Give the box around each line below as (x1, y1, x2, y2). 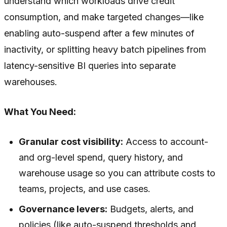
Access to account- (123, 136, 209, 147)
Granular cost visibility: (19, 136, 124, 147)
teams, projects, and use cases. (19, 183, 151, 194)
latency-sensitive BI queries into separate (4, 60, 176, 71)
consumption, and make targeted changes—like (4, 11, 204, 22)
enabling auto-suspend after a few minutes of (4, 27, 195, 39)
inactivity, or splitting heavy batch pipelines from (4, 44, 206, 55)
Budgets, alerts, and (107, 203, 194, 214)
